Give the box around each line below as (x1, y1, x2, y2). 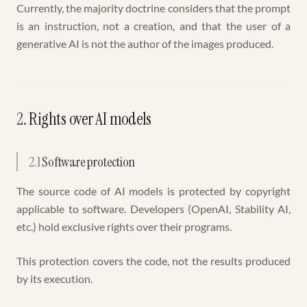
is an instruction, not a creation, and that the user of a (16, 19, 291, 32)
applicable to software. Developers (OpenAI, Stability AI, (16, 202, 291, 215)
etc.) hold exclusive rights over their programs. (16, 220, 232, 233)
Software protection (42, 153, 135, 171)
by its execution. (16, 272, 93, 285)
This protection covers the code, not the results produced (16, 254, 291, 267)
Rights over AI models (29, 108, 152, 130)
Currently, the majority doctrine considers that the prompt (16, 1, 291, 14)
